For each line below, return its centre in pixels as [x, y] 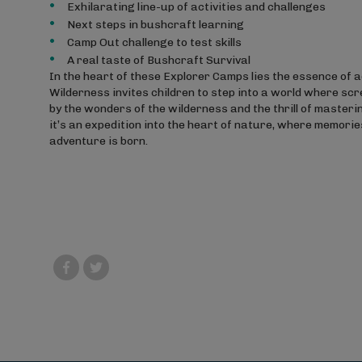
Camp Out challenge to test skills [154, 42]
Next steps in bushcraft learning [155, 25]
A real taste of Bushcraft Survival [158, 60]
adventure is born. [98, 141]
